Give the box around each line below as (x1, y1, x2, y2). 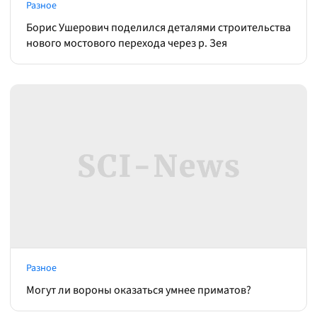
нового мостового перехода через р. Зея (26, 35, 227, 51)
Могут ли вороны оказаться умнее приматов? (26, 282, 251, 298)
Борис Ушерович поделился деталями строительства (26, 20, 291, 35)
